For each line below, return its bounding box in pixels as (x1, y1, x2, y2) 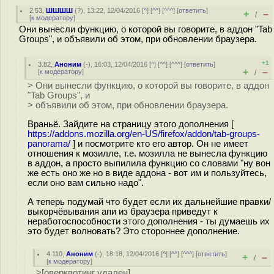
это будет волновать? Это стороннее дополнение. (28, 226, 240, 236)
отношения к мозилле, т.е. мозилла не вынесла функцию (28, 148, 267, 158)
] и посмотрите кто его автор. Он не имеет (70, 138, 248, 149)
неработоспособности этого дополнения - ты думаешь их (28, 216, 270, 226)
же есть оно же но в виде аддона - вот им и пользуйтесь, (28, 168, 267, 178)
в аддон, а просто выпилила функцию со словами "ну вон (28, 158, 270, 168)
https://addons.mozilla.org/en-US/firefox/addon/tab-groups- (28, 128, 260, 139)
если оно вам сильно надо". (28, 177, 144, 188)
